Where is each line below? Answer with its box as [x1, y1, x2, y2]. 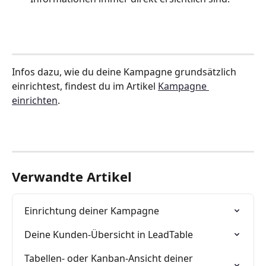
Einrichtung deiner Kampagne [24, 204, 159, 218]
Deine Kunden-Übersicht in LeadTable [24, 228, 193, 242]
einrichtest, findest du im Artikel [12, 80, 158, 93]
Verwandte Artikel [12, 167, 132, 186]
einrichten [12, 94, 58, 107]
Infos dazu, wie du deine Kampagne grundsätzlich [12, 65, 239, 79]
